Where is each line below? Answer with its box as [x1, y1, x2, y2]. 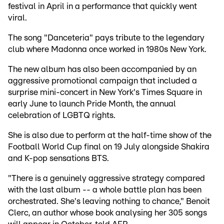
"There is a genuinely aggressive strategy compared [8, 174, 205, 183]
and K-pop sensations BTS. [8, 154, 111, 163]
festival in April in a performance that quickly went [8, 2, 197, 11]
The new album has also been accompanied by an [8, 65, 196, 74]
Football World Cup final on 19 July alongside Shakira [8, 142, 209, 151]
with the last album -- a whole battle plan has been [8, 185, 201, 194]
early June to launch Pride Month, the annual [8, 99, 176, 108]
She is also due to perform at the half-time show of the [8, 131, 211, 140]
